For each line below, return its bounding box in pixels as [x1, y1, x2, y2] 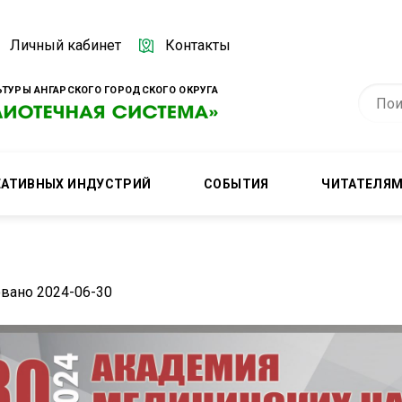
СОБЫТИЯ [204, 177, 269, 191]
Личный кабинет [10, 36, 121, 54]
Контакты [165, 36, 231, 54]
